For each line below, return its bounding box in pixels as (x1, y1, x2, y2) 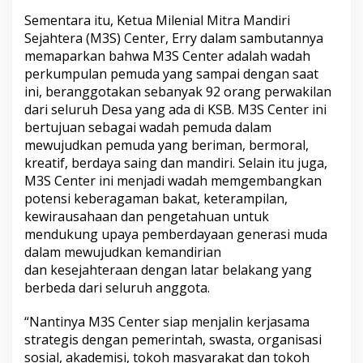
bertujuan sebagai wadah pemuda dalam (24, 117, 271, 136)
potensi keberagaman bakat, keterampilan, (24, 189, 288, 207)
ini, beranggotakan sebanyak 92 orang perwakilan (24, 82, 331, 100)
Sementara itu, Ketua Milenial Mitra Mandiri (24, 11, 290, 29)
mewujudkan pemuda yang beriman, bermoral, (24, 135, 309, 154)
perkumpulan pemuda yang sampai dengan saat (24, 64, 318, 83)
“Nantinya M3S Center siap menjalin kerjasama (24, 312, 310, 331)
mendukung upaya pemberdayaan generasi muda (24, 224, 327, 243)
